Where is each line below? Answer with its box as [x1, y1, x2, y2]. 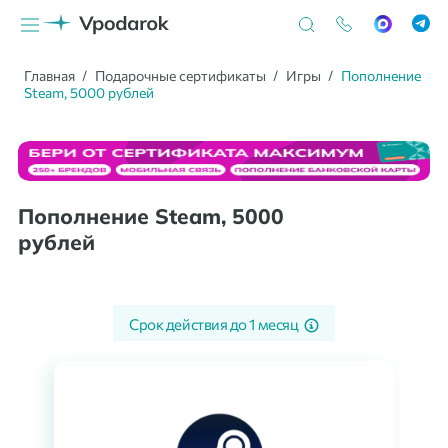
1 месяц [249, 315, 301, 333]
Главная [24, 67, 75, 84]
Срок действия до [129, 315, 250, 333]
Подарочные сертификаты [95, 67, 269, 84]
